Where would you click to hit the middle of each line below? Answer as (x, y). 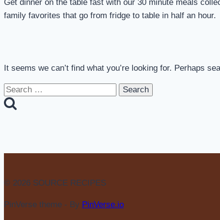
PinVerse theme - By (43, 205)
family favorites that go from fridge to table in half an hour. (110, 16)
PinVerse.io (103, 205)
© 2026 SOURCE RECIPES (55, 183)
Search (16, 89)
